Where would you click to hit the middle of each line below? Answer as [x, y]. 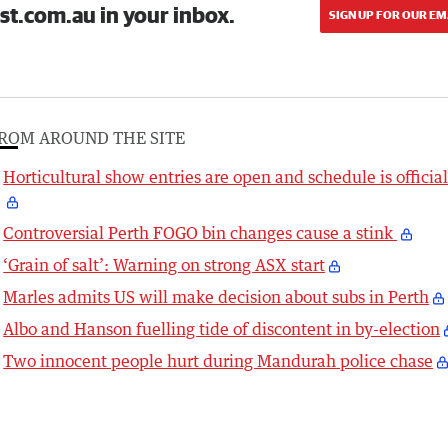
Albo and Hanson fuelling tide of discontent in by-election [222, 328]
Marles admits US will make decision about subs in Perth [216, 296]
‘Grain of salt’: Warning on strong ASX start [164, 264]
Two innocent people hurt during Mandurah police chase [218, 360]
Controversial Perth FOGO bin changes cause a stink [200, 232]
